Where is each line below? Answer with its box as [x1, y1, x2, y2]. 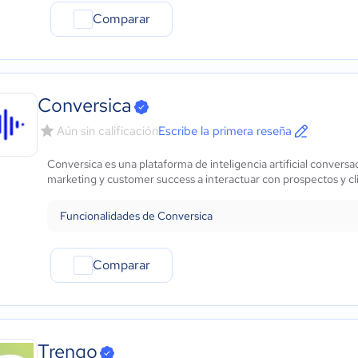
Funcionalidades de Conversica [60, 209, 213, 223]
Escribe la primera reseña [158, 123, 292, 139]
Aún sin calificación [57, 123, 158, 139]
